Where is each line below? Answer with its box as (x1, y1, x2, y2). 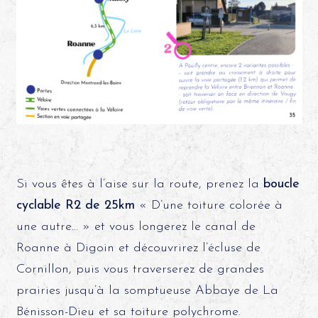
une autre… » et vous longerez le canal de (16, 220, 256, 234)
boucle (263, 177, 300, 192)
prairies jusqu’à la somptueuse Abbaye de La (16, 284, 278, 298)
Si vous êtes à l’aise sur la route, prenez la (16, 177, 263, 192)
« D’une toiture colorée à (134, 199, 283, 213)
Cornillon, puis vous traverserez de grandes (16, 263, 264, 277)
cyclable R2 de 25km (16, 199, 135, 213)
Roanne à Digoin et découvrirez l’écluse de (16, 241, 261, 256)
